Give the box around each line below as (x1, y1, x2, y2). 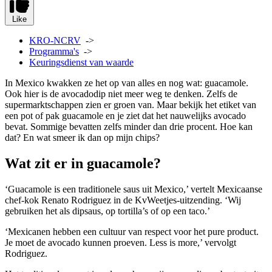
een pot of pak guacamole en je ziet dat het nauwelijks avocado (5, 110, 246, 121)
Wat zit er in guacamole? (5, 155, 161, 171)
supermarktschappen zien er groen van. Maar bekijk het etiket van (5, 100, 256, 110)
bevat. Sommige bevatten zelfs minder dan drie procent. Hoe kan (5, 121, 253, 132)
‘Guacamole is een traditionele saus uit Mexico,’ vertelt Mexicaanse (5, 183, 262, 194)
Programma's (29, 46, 79, 56)
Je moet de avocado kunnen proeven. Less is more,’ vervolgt (5, 237, 236, 248)
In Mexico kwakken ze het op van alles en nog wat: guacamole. (5, 78, 248, 88)
